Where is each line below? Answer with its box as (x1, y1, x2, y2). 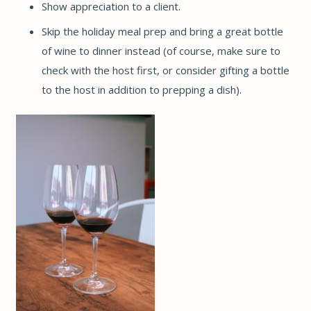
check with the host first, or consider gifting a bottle (42, 62, 289, 77)
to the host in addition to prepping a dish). (42, 82, 242, 96)
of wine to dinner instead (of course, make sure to (42, 43, 280, 58)
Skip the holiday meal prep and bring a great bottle (42, 24, 283, 38)
